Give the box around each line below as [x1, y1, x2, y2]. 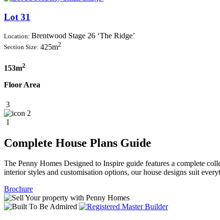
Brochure [4, 185, 33, 193]
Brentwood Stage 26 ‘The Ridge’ [31, 31, 135, 40]
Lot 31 [4, 11, 30, 22]
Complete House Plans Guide [4, 136, 151, 149]
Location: [4, 32, 31, 40]
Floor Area [4, 81, 40, 89]
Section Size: [4, 43, 40, 51]
